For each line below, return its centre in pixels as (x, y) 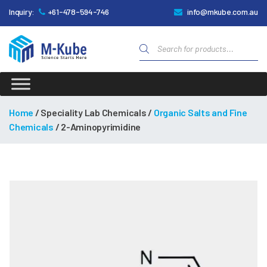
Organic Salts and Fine (200, 112)
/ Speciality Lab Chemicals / (94, 112)
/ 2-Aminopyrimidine (97, 126)
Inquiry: (22, 12)
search (161, 50)
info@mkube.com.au (223, 12)
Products (169, 41)
